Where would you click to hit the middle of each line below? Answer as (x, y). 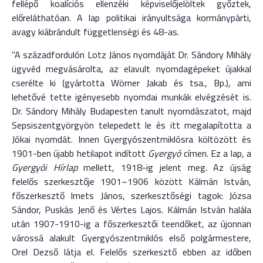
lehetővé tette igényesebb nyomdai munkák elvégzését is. (131, 97)
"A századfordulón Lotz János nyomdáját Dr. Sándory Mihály (131, 55)
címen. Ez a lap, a (216, 153)
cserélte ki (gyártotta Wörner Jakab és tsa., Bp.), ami (131, 83)
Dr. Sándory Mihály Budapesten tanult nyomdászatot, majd (131, 111)
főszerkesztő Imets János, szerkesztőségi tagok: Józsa (131, 195)
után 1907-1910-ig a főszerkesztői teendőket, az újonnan (131, 224)
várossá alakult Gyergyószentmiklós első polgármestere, (131, 238)
